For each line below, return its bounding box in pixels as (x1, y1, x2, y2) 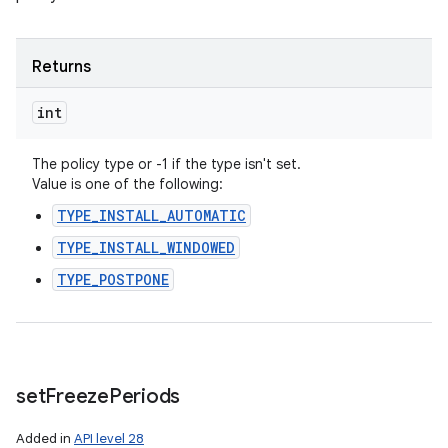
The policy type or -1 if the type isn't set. (32, 155, 301, 173)
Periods (108, 384, 180, 409)
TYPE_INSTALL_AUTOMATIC (57, 206, 246, 225)
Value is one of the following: (32, 175, 223, 193)
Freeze (45, 384, 109, 409)
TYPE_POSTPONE (57, 270, 169, 289)
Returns (32, 57, 91, 77)
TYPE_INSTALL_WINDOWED (57, 238, 235, 257)
